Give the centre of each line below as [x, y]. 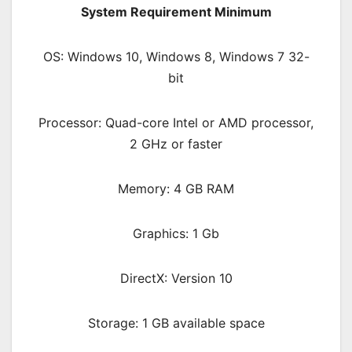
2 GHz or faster [176, 143]
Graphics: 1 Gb [176, 233]
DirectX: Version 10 [176, 278]
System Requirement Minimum [176, 11]
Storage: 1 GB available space [176, 323]
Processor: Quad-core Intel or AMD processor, [176, 122]
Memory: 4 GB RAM [176, 188]
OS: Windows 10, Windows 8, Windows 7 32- [176, 56]
